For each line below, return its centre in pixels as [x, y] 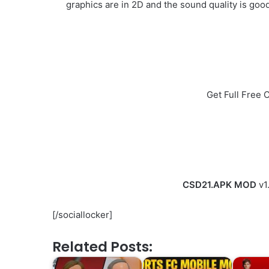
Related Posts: [102, 247]
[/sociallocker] [82, 215]
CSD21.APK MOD [219, 185]
